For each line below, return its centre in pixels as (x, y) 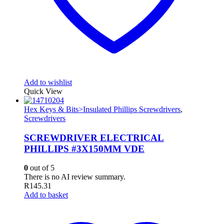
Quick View (43, 91)
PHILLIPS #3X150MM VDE (84, 148)
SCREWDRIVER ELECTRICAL (94, 137)
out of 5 (41, 168)
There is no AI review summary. (75, 177)
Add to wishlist (48, 82)
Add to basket (46, 195)
